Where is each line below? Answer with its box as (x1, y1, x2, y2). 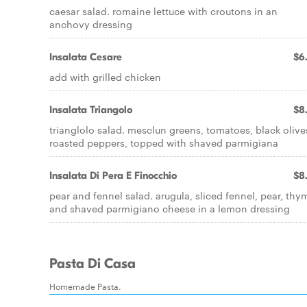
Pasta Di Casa (49, 256, 136, 272)
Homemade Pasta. (49, 280, 121, 292)
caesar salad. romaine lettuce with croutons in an (49, 4, 278, 18)
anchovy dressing (49, 17, 132, 31)
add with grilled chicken (49, 70, 161, 84)
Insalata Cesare (49, 51, 122, 63)
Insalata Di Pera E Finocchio (49, 169, 177, 182)
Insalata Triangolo (49, 103, 132, 116)
